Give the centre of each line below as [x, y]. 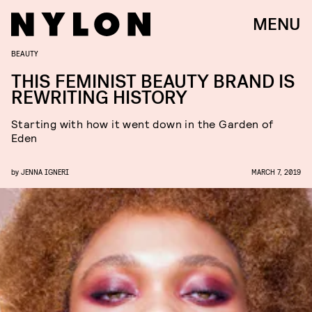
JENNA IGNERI [45, 172]
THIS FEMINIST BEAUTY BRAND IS [153, 82]
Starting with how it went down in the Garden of [142, 124]
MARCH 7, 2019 [276, 172]
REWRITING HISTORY [99, 98]
